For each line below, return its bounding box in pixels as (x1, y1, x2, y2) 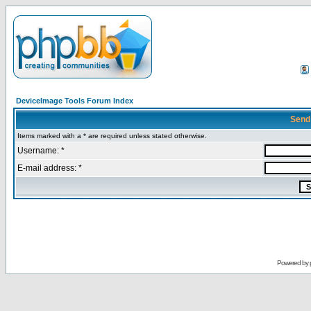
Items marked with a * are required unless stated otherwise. (17, 132, 207, 140)
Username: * (17, 146, 65, 155)
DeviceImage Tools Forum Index (16, 96, 133, 105)
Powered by (276, 259, 310, 267)
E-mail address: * (17, 163, 82, 173)
